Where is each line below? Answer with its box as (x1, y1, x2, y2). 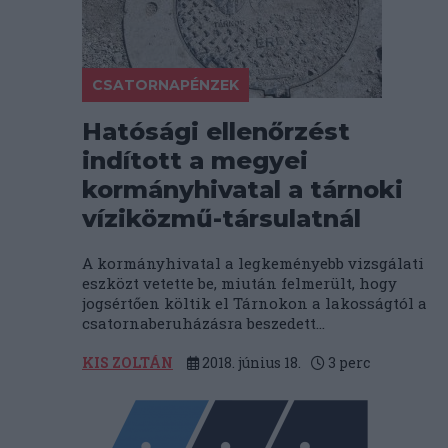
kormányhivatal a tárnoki (82, 175, 403, 204)
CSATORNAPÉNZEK (92, 76, 239, 94)
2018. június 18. (199, 353, 301, 372)
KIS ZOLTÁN (82, 353, 173, 372)
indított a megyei (82, 146, 308, 175)
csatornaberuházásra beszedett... (82, 313, 325, 333)
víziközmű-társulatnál (82, 204, 361, 233)
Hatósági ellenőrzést (82, 117, 350, 146)
